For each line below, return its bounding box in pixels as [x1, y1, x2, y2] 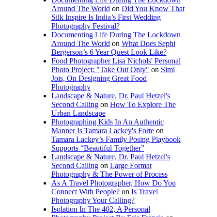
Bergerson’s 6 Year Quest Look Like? [51, 48, 167, 57]
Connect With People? [51, 187, 120, 196]
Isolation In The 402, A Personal [51, 205, 150, 214]
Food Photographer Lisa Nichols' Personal [51, 57, 181, 65]
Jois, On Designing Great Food [51, 74, 147, 83]
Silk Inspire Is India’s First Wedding [51, 13, 161, 22]
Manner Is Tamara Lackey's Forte [51, 126, 154, 135]
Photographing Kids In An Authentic [51, 118, 164, 126]
